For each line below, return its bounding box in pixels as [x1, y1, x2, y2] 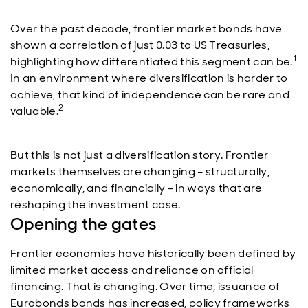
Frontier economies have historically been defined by [10, 246, 296, 261]
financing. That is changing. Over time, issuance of [10, 279, 280, 294]
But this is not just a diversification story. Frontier [10, 148, 269, 162]
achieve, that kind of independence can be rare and [10, 87, 290, 102]
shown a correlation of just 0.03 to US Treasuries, [10, 38, 270, 52]
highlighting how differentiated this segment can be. [10, 54, 293, 69]
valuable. [10, 104, 58, 118]
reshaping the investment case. [10, 197, 181, 212]
